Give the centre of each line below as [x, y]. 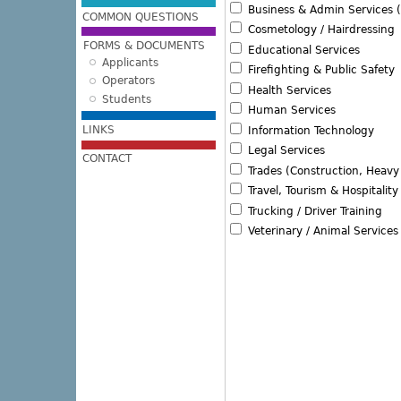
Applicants [130, 62]
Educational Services [302, 50]
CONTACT [107, 159]
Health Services [287, 90]
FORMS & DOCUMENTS [145, 45]
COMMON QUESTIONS [141, 17]
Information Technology [309, 130]
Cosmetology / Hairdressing [319, 30]
